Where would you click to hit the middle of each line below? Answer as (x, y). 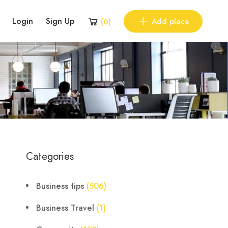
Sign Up (60, 21)
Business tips (60, 186)
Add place (170, 21)
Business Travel (65, 208)
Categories (50, 156)
